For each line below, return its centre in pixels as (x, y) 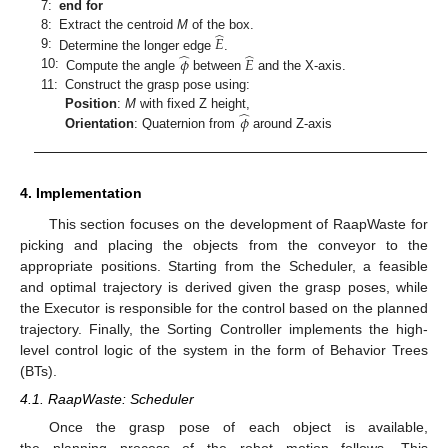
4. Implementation (81, 192)
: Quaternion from (187, 124)
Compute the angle (123, 66)
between (217, 66)
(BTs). (38, 370)
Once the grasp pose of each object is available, (238, 426)
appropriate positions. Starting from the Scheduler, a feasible (224, 265)
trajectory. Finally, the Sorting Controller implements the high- (224, 328)
